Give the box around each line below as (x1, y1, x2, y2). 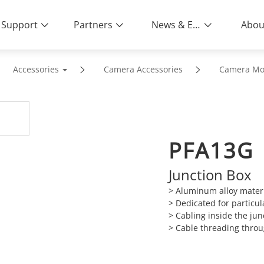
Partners (74, 18, 113, 31)
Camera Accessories (103, 64, 183, 75)
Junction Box (168, 165, 252, 184)
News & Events (193, 18, 200, 31)
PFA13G (168, 136, 253, 165)
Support (1, 18, 38, 31)
